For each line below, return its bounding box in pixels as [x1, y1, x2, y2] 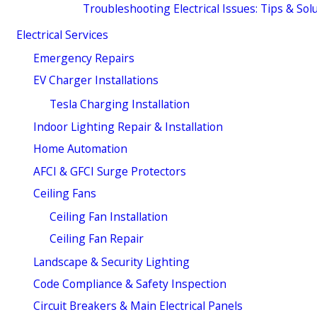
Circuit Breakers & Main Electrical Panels [33, 298, 243, 314]
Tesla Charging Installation [50, 96, 190, 112]
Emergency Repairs [33, 50, 134, 67]
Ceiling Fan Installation [50, 209, 168, 225]
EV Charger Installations [33, 72, 158, 88]
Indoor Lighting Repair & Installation [33, 119, 223, 135]
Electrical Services [16, 26, 109, 42]
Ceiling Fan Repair [50, 231, 144, 247]
